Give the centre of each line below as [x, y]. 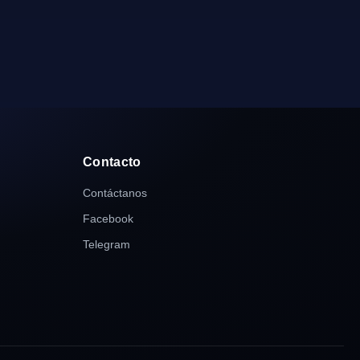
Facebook [108, 219]
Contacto [112, 162]
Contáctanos [115, 193]
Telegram [106, 244]
